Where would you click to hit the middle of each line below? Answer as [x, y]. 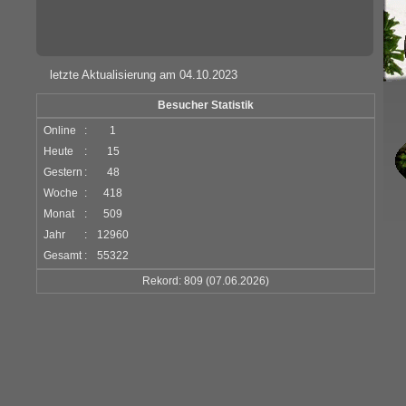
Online [60, 130]
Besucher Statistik [206, 105]
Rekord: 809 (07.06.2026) [206, 281]
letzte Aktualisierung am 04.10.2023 [144, 75]
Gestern [63, 172]
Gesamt [63, 256]
